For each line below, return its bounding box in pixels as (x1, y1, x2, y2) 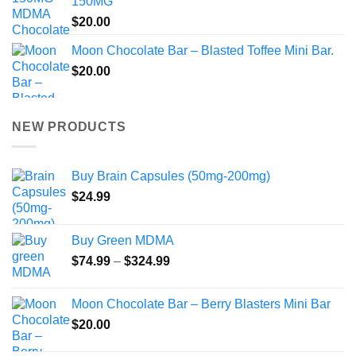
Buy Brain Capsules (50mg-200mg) (72, 168, 270, 183)
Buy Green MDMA (72, 233, 174, 247)
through (169, 303, 212, 317)
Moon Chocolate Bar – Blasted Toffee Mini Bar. (72, 44, 334, 58)
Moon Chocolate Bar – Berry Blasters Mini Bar (72, 296, 331, 311)
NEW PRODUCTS (12, 120, 126, 134)
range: (169, 269, 205, 284)
